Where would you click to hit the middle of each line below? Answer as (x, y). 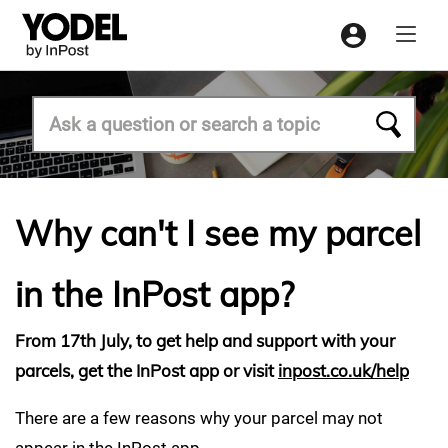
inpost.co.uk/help (343, 370)
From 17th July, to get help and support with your (205, 340)
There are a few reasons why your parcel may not (199, 418)
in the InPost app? (154, 294)
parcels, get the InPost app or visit (146, 370)
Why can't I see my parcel (218, 233)
